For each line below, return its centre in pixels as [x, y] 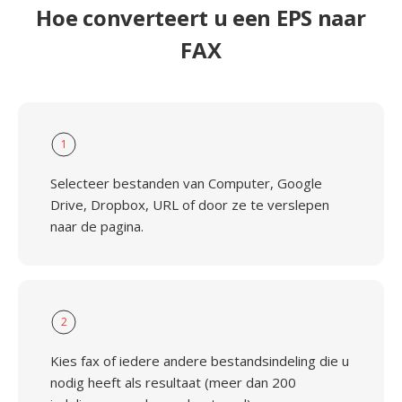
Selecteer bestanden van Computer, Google [186, 183]
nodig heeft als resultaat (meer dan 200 [173, 382]
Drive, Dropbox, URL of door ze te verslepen [190, 205]
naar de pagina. [97, 226]
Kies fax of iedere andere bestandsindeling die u [200, 361]
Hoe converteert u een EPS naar [201, 17]
